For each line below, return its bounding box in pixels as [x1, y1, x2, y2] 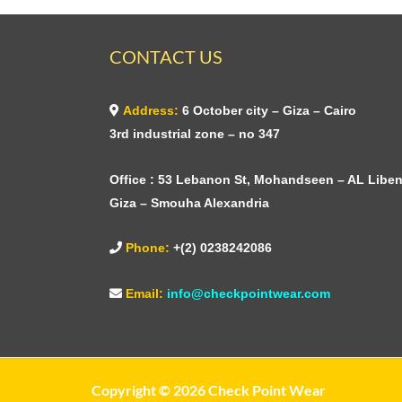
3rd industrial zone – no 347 [109, 127, 280, 142]
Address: [123, 103, 179, 118]
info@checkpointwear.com [167, 285, 330, 301]
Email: [126, 285, 163, 301]
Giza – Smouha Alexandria [109, 195, 273, 210]
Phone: [126, 240, 170, 256]
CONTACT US [109, 46, 223, 68]
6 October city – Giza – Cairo [179, 103, 356, 118]
